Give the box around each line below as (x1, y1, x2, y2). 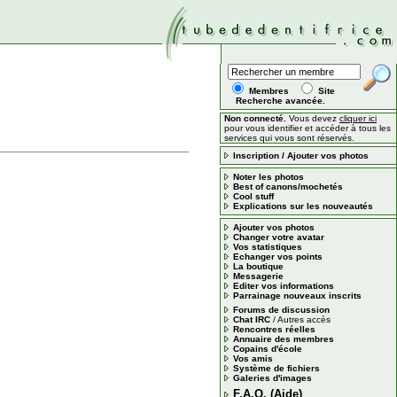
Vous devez (286, 113, 339, 123)
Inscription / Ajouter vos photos (233, 151, 369, 160)
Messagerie (233, 271, 284, 281)
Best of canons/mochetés (233, 182, 343, 191)
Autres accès (277, 315, 331, 324)
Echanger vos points (233, 252, 323, 261)
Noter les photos (233, 172, 304, 182)
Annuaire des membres (233, 334, 334, 344)
